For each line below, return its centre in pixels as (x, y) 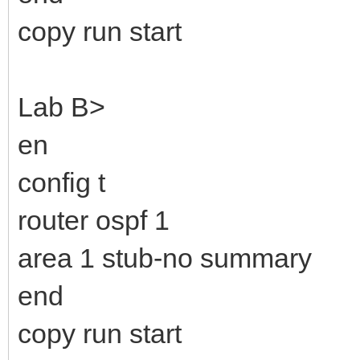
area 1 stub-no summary (165, 258)
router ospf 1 (94, 220)
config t (61, 182)
